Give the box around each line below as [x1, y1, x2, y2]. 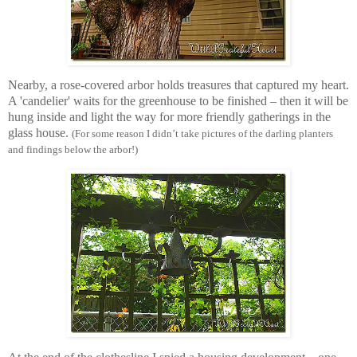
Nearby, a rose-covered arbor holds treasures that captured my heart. [8, 78, 349, 92]
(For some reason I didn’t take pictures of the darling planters [72, 127, 333, 140]
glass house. [8, 126, 72, 140]
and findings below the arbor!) [8, 143, 138, 156]
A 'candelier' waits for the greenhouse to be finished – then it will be [8, 94, 348, 108]
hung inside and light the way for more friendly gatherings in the [8, 110, 331, 124]
